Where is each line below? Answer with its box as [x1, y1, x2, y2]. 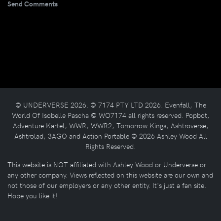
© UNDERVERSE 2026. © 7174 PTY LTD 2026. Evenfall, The [15, 99, 206, 110]
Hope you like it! [7, 190, 57, 200]
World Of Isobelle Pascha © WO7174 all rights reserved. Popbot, [11, 110, 210, 120]
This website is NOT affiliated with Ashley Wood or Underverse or [7, 159, 206, 169]
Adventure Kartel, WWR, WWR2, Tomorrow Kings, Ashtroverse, [12, 120, 209, 130]
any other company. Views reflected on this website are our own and [7, 169, 213, 180]
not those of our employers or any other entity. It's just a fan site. [7, 180, 206, 190]
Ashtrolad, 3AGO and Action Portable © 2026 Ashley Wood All [14, 130, 207, 141]
